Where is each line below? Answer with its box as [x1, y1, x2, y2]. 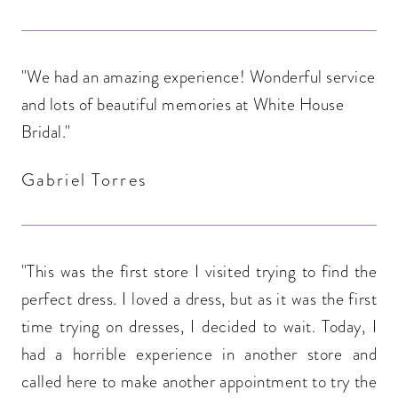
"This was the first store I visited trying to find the [20, 259, 378, 283]
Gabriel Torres [20, 167, 147, 193]
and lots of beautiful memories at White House [20, 92, 345, 117]
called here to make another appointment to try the [20, 369, 378, 394]
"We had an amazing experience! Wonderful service [20, 65, 376, 90]
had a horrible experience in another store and [20, 341, 378, 366]
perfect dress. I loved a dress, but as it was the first [20, 286, 378, 311]
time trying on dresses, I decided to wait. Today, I [20, 314, 378, 338]
